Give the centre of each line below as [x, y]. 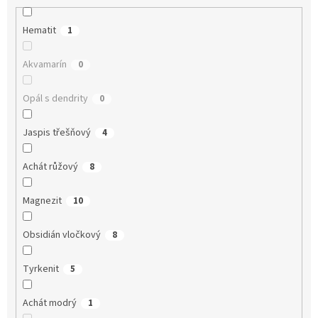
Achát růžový [50, 167]
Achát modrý [49, 303]
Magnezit [42, 201]
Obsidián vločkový [61, 235]
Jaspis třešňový [56, 133]
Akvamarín [44, 65]
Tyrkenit [40, 269]
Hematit [39, 31]
